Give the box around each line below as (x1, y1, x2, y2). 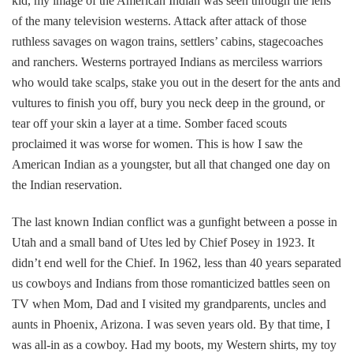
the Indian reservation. (12, 177, 122, 191)
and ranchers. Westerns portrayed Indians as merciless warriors (12, 54, 322, 69)
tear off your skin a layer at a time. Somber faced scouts (12, 116, 287, 130)
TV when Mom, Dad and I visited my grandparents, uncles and (12, 296, 326, 310)
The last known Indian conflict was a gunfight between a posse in (12, 214, 337, 229)
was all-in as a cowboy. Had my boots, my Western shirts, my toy (12, 337, 336, 351)
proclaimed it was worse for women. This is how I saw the (12, 136, 303, 150)
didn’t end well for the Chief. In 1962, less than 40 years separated (12, 255, 341, 269)
